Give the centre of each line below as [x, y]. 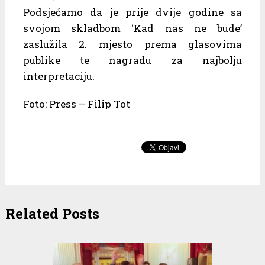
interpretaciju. [59, 76]
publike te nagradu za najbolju [132, 60]
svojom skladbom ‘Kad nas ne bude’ [132, 28]
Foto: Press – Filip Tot [76, 104]
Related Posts [52, 213]
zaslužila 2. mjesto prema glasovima [132, 44]
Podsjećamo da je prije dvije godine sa [132, 12]
